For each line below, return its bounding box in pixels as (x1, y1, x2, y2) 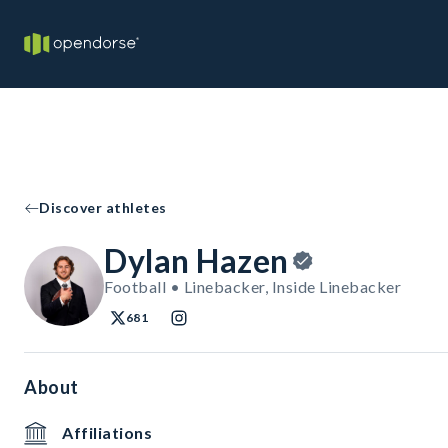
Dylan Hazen (104, 241, 289, 280)
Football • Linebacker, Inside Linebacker (104, 277, 401, 296)
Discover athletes (39, 199, 167, 216)
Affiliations (62, 423, 152, 442)
